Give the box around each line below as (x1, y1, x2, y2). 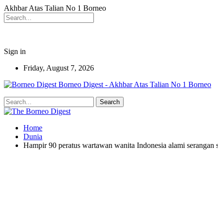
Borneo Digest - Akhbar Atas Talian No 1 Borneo (58, 80, 211, 89)
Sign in (4, 47, 26, 55)
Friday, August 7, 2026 (23, 64, 94, 72)
